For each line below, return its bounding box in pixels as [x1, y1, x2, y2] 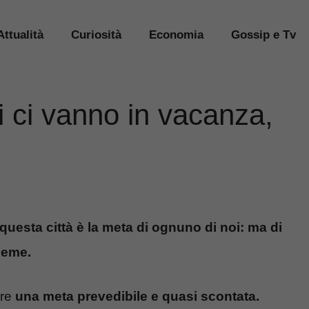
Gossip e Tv [231, 28, 296, 41]
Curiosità [71, 28, 121, 41]
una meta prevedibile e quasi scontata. [15, 289, 259, 304]
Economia [149, 28, 203, 41]
